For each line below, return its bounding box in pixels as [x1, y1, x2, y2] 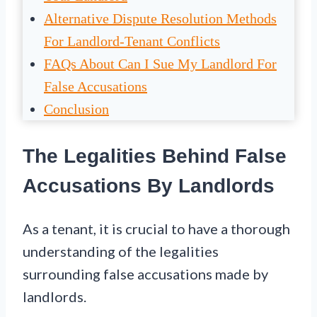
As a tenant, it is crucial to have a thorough [23, 220, 290, 238]
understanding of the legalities [23, 243, 219, 260]
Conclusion [44, 100, 109, 117]
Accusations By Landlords [23, 174, 275, 197]
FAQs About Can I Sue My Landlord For [44, 55, 277, 71]
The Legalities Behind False [23, 144, 287, 167]
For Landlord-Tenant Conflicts [44, 33, 220, 49]
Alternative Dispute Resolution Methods [44, 10, 277, 26]
